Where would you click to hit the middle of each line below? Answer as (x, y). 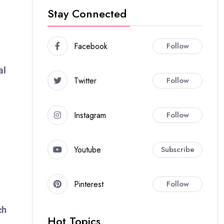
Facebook (91, 46)
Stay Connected (87, 13)
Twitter (85, 80)
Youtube (87, 149)
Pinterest (89, 184)
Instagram (90, 115)
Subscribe (177, 149)
